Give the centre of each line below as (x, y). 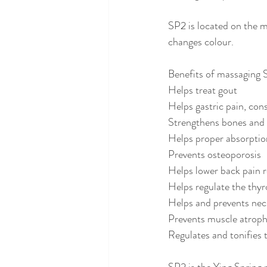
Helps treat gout (203, 90)
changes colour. (201, 42)
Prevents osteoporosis (215, 155)
